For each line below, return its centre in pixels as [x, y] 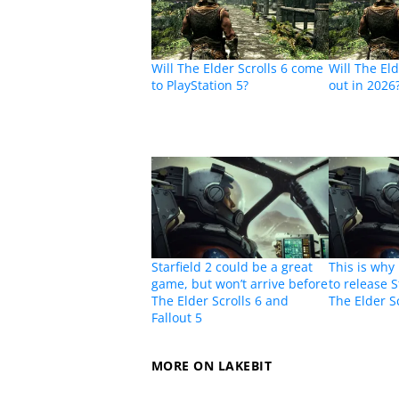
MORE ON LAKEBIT [212, 365]
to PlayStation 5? [199, 85]
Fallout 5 [176, 318]
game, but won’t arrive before [239, 284]
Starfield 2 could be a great [232, 267]
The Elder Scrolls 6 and [220, 301]
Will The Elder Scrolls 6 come [237, 68]
